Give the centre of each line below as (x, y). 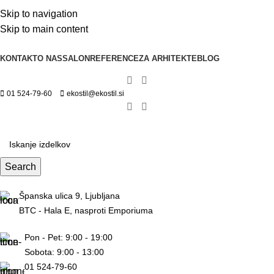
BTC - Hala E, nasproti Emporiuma (86, 210)
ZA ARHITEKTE (168, 58)
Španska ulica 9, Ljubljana (69, 195)
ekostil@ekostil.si (95, 94)
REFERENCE (114, 58)
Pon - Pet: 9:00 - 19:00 (68, 237)
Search (20, 166)
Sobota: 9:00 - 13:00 (64, 252)
